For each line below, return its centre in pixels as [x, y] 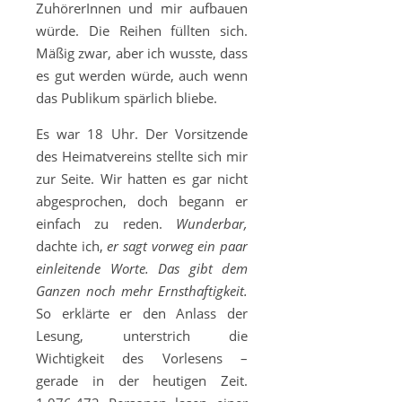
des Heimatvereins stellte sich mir [142, 156]
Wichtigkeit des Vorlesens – [142, 358]
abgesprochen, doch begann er [142, 201]
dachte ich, [72, 246]
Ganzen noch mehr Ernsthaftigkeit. [142, 291]
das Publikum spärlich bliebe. [127, 98]
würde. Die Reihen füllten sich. [142, 31]
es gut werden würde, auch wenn [142, 75]
